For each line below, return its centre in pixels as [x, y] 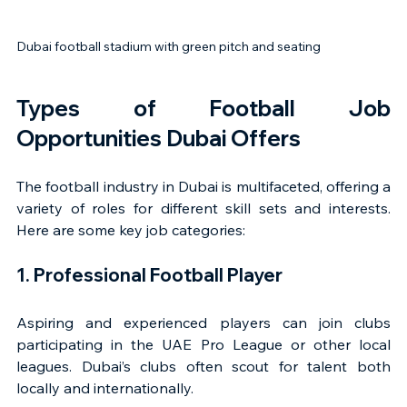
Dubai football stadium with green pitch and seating [169, 46]
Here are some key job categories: [131, 230]
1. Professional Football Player [149, 275]
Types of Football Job [203, 108]
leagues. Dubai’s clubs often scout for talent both [203, 366]
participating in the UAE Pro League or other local [203, 344]
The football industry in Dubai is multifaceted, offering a [203, 186]
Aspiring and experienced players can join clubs [203, 323]
